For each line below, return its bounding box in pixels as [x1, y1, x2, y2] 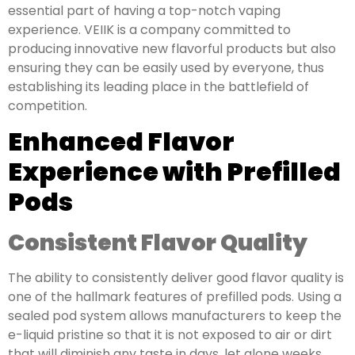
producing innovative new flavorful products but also [8, 39, 336, 58]
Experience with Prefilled [8, 154, 341, 190]
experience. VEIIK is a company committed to [8, 20, 291, 39]
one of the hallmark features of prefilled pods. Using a [8, 288, 342, 307]
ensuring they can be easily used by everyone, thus [8, 58, 324, 77]
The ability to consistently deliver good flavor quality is [8, 269, 344, 288]
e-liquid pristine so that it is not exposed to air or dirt [8, 326, 332, 345]
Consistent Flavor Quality [8, 227, 307, 259]
